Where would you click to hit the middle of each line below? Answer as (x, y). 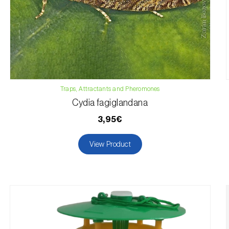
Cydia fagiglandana (110, 103)
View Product (110, 144)
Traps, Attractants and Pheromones (110, 89)
